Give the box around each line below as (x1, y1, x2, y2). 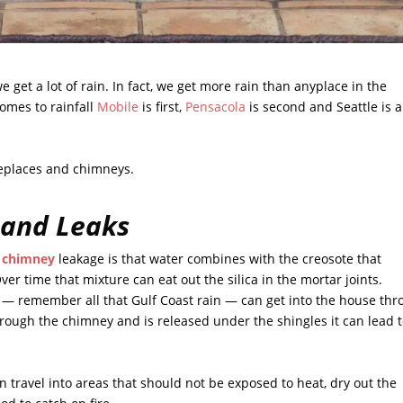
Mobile (97, 98, 139, 116)
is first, (139, 98, 186, 116)
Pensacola (185, 98, 246, 116)
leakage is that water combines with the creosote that (55, 250, 382, 268)
